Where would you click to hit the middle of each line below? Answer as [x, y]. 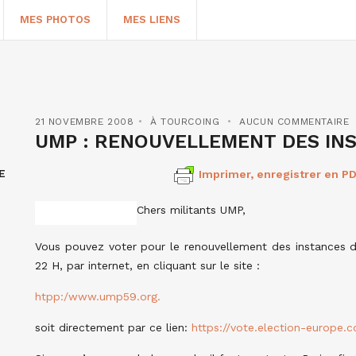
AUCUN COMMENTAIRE [294, 122]
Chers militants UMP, [191, 210]
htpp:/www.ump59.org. [98, 296]
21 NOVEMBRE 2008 [85, 122]
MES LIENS [152, 19]
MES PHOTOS [55, 19]
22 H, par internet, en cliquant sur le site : [147, 265]
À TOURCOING [185, 122]
